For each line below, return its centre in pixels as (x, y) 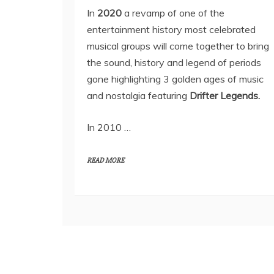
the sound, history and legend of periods (174, 62)
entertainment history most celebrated (171, 29)
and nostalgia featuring (138, 95)
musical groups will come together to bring (178, 46)
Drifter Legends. (225, 95)
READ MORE (106, 161)
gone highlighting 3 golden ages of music (175, 79)
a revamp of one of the (174, 13)
